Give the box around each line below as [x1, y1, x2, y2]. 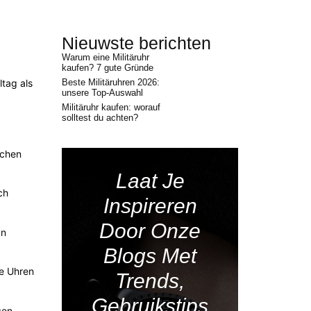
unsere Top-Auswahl [62, 87, 144, 99]
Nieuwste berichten [62, 33, 212, 53]
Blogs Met [103, 244, 197, 268]
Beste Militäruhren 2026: [62, 77, 160, 88]
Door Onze [99, 219, 201, 243]
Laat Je [115, 169, 185, 193]
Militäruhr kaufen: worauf [62, 102, 161, 113]
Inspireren [103, 194, 197, 218]
